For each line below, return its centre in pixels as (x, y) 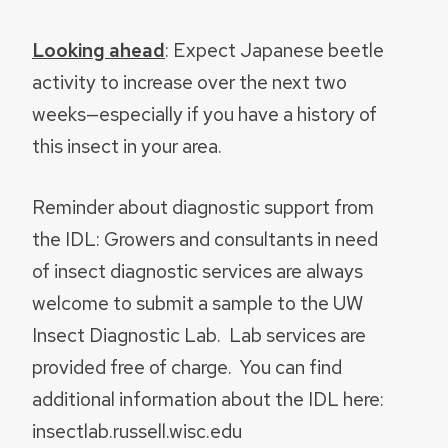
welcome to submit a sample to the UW (197, 302)
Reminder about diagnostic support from (203, 206)
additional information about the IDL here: (208, 398)
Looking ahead (98, 50)
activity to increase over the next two (189, 82)
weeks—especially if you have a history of (204, 114)
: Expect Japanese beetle (274, 50)
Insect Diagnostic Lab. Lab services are (199, 334)
